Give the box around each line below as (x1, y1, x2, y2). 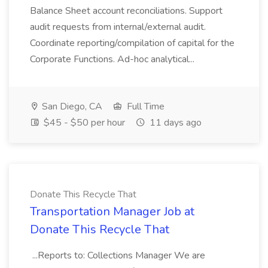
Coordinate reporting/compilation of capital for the (30, 36, 234, 50)
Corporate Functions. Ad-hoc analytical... (30, 53, 197, 66)
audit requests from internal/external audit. (30, 20, 206, 33)
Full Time (124, 100, 165, 113)
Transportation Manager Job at (30, 203, 194, 220)
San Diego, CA (39, 100, 102, 113)
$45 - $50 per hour (41, 116, 125, 129)
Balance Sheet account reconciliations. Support (30, 4, 223, 17)
